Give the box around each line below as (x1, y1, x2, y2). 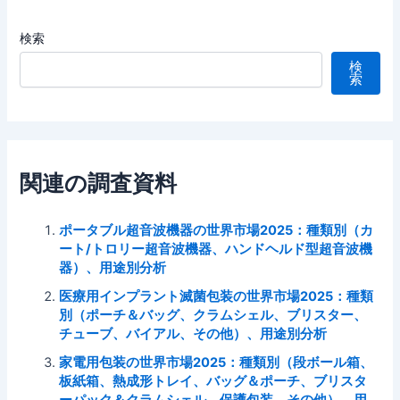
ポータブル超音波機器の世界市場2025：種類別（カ (59, 222, 374, 239)
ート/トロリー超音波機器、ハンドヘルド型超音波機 (59, 241, 373, 258)
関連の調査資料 (20, 169, 178, 196)
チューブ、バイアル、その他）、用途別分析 (59, 326, 328, 343)
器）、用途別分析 (59, 260, 167, 277)
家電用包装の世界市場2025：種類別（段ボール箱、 (59, 354, 374, 371)
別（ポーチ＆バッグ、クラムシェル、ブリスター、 (59, 307, 368, 324)
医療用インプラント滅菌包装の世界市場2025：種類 (59, 288, 374, 305)
